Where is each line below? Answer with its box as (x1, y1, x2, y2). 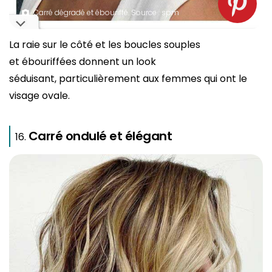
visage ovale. (9, 88, 70, 103)
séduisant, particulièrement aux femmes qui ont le (9, 71, 247, 86)
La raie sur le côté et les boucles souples (9, 37, 200, 52)
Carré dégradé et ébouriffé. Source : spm (33, 7, 179, 18)
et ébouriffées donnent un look (9, 54, 156, 69)
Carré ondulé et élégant (29, 127, 172, 144)
